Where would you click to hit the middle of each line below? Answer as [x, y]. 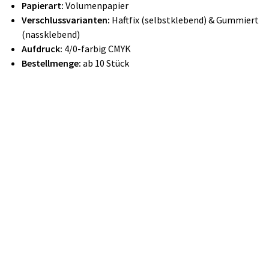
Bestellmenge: [51, 63]
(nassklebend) [51, 34]
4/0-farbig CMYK [97, 48]
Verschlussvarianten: [67, 20]
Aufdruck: [42, 48]
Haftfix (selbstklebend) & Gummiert [185, 20]
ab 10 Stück [105, 63]
